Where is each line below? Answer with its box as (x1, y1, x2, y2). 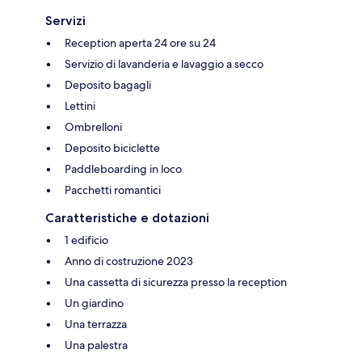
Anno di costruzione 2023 (65, 253, 193, 268)
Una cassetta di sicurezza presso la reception (65, 274, 287, 289)
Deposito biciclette (65, 140, 160, 155)
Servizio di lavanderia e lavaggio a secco (65, 56, 263, 71)
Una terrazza (65, 316, 127, 331)
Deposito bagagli (65, 77, 151, 92)
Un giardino (65, 295, 124, 310)
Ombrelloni (65, 119, 122, 134)
